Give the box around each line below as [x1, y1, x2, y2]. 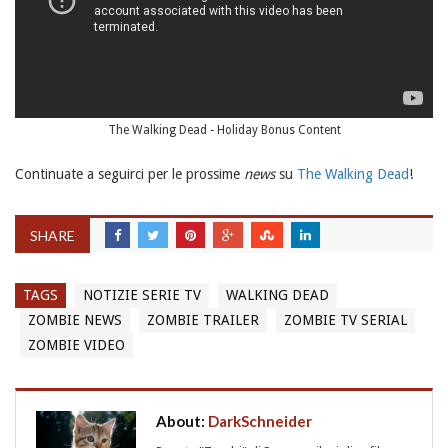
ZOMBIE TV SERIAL [284, 312, 407, 329]
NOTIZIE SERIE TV [83, 287, 201, 304]
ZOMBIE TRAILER [147, 312, 259, 329]
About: [156, 412, 208, 431]
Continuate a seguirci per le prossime [15, 166, 244, 183]
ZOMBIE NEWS [28, 312, 122, 329]
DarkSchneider [208, 412, 312, 431]
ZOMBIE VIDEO [28, 337, 125, 354]
